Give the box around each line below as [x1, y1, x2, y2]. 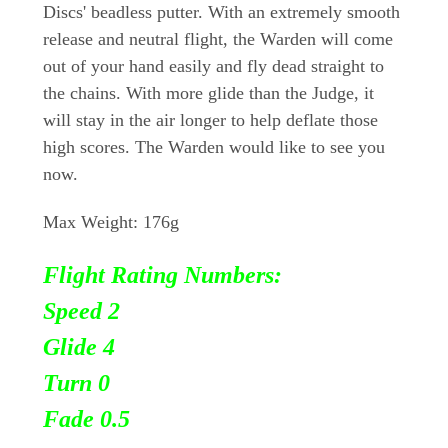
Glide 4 [43, 333, 115, 360]
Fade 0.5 [43, 405, 130, 432]
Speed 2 [43, 297, 120, 324]
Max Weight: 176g [43, 211, 179, 232]
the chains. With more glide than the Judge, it [43, 82, 374, 103]
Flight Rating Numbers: [43, 261, 282, 288]
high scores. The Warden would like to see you [43, 136, 385, 157]
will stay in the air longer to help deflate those [43, 109, 378, 130]
